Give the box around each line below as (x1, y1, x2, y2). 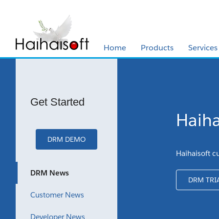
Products (141, 43, 174, 53)
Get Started (30, 96, 85, 108)
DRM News (30, 168, 69, 177)
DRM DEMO (47, 135, 86, 144)
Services (188, 43, 218, 53)
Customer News (30, 190, 84, 199)
